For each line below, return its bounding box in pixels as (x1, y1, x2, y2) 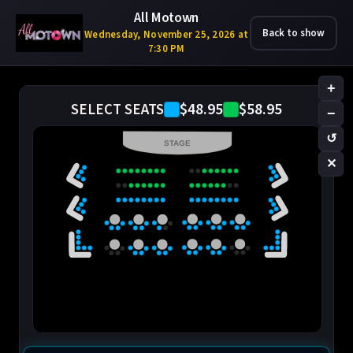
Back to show (262, 25, 325, 40)
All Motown (134, 8, 199, 28)
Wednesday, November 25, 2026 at (84, 28, 249, 42)
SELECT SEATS (71, 99, 164, 120)
